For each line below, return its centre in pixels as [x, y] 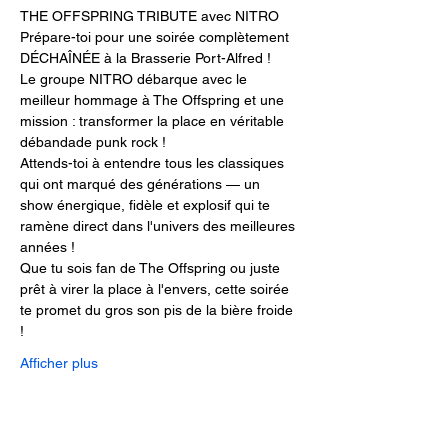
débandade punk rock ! [93, 142]
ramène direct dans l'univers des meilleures [159, 226]
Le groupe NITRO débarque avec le [135, 79]
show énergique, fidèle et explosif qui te [147, 205]
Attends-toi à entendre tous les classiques [154, 163]
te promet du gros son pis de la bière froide [158, 310]
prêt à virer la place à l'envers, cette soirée [156, 289]
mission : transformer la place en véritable [154, 121]
